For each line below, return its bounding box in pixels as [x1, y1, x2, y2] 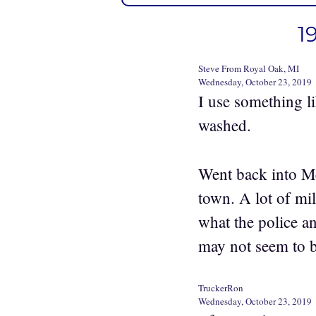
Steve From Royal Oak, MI [198, 62, 299, 75]
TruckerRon [198, 281, 243, 295]
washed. [198, 114, 251, 136]
